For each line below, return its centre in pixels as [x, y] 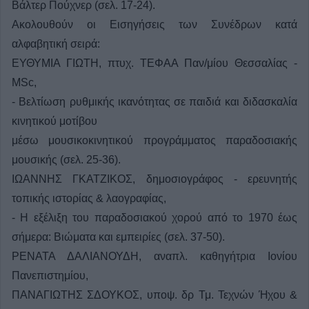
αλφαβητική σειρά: [56, 44]
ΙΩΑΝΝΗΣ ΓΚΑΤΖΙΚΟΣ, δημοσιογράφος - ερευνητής [154, 179]
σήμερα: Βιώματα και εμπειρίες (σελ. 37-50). [118, 237]
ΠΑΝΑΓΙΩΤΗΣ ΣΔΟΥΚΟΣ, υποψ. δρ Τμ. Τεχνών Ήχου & [154, 295]
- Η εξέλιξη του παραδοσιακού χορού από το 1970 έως [154, 218]
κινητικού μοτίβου [54, 121]
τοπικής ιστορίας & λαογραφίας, [89, 199]
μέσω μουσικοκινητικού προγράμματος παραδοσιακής [154, 141]
